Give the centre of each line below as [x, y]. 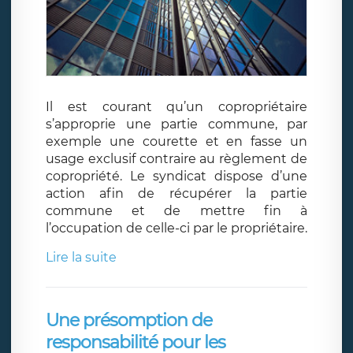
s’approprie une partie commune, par [176, 124]
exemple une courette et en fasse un [176, 142]
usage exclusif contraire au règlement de [176, 159]
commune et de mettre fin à [176, 211]
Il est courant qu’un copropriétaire [176, 107]
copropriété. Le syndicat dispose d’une [176, 176]
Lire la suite [81, 258]
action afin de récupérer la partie [176, 194]
